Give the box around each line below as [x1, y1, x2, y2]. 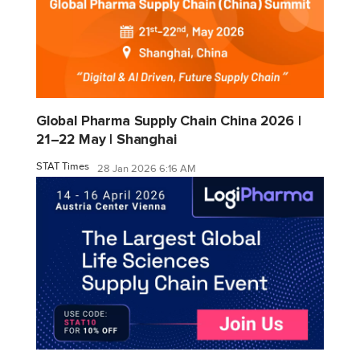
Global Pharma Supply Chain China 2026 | [36, 112, 301, 130]
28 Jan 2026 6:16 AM [97, 162, 196, 175]
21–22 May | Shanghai [36, 131, 177, 149]
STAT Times [36, 160, 89, 174]
